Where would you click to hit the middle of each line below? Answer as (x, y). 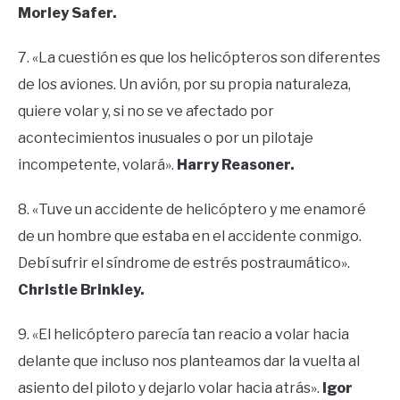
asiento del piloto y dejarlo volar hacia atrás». (170, 388)
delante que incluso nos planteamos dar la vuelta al (189, 362)
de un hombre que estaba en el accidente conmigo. (190, 237)
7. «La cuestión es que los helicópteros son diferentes (199, 58)
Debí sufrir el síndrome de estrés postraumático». (184, 263)
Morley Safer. (67, 13)
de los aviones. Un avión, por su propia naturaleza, (184, 85)
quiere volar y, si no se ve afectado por (146, 112)
